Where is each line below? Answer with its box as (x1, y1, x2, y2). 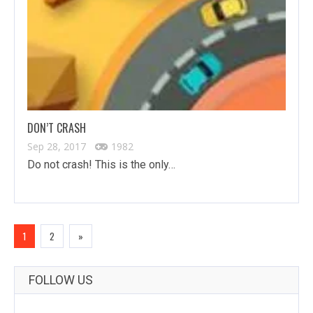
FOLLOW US (29, 272, 93, 288)
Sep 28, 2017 (27, 140, 86, 154)
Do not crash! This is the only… (27, 158, 175, 172)
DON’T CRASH (27, 119, 86, 137)
